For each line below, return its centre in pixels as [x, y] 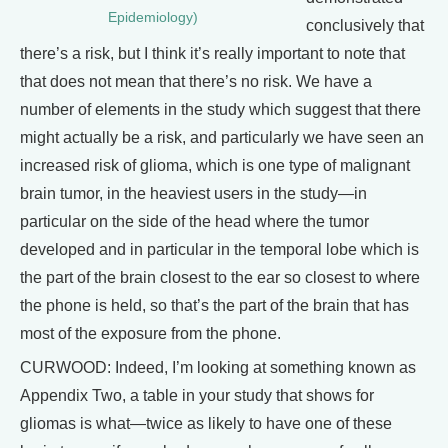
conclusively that [365, 25]
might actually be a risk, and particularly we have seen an [222, 137]
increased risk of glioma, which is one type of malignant [215, 165]
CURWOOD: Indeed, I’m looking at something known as [218, 367]
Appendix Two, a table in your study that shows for [197, 395]
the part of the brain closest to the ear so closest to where [220, 277]
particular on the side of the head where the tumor [194, 221]
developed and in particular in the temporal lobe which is [219, 249]
